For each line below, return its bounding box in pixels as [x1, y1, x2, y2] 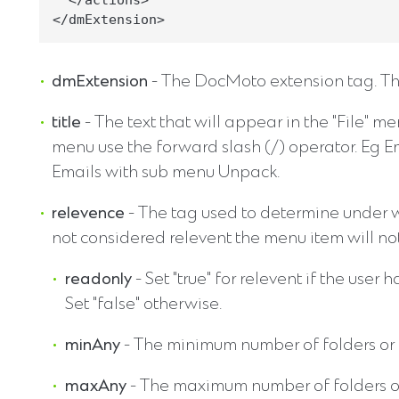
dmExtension [52, 73, 149, 93]
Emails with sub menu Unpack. [52, 164, 281, 183]
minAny [64, 337, 120, 356]
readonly [64, 271, 132, 290]
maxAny [64, 378, 126, 397]
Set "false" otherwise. [64, 296, 222, 315]
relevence [52, 205, 126, 224]
